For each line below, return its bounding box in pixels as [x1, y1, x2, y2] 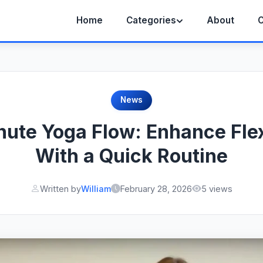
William [81, 183, 111, 194]
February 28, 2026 [120, 183, 192, 194]
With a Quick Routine [35, 144, 228, 167]
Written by [40, 183, 81, 194]
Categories [126, 15, 176, 26]
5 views [201, 183, 232, 194]
